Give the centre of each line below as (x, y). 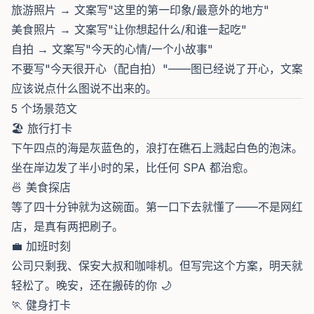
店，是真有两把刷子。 (67, 226)
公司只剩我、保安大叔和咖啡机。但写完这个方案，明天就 (157, 266)
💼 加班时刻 (41, 246)
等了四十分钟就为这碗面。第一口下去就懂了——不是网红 (157, 207)
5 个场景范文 (44, 109)
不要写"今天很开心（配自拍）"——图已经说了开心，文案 (157, 69)
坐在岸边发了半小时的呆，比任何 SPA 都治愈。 (133, 168)
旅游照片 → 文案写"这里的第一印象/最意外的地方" (140, 10)
